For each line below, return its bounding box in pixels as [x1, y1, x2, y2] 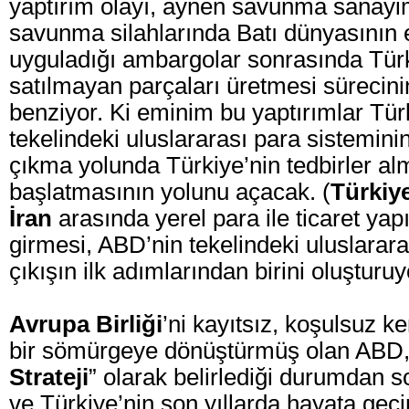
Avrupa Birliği [9, 310, 163, 338]
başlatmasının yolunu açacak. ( [9, 178, 330, 205]
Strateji [9, 363, 89, 391]
